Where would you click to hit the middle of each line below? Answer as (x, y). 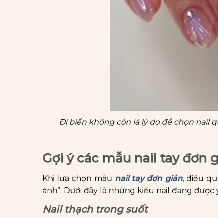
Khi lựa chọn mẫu (79, 179)
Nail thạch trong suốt (95, 209)
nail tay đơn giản (148, 179)
